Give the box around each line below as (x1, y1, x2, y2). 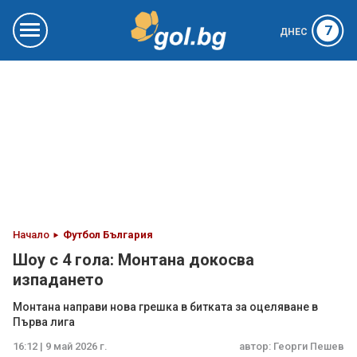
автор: (239, 340, 273, 352)
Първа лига (13, 316, 75, 328)
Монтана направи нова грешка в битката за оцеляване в (13, 300, 318, 313)
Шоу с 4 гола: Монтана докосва (13, 250, 254, 269)
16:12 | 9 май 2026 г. (13, 340, 108, 352)
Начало (13, 229, 49, 241)
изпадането (13, 270, 104, 289)
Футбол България (63, 229, 153, 241)
